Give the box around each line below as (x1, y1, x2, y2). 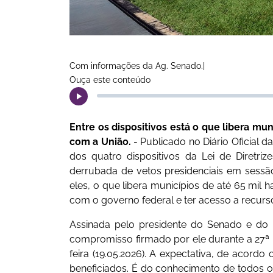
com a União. (69, 135, 131, 147)
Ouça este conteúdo (69, 74, 151, 85)
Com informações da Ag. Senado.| (69, 60, 205, 71)
